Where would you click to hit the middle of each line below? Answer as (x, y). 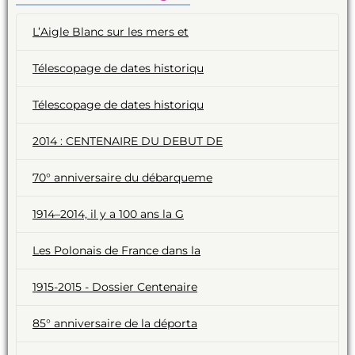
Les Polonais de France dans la (116, 250)
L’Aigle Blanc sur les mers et (111, 31)
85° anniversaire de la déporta (115, 323)
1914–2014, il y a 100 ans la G (108, 214)
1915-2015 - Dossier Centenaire (115, 286)
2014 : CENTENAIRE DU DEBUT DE (128, 141)
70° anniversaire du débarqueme (122, 177)
